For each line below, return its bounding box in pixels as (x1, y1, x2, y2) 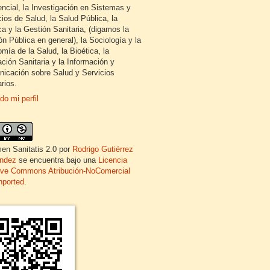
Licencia (98, 155, 127, 165)
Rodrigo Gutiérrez (72, 144, 133, 154)
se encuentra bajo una (16, 155, 98, 165)
